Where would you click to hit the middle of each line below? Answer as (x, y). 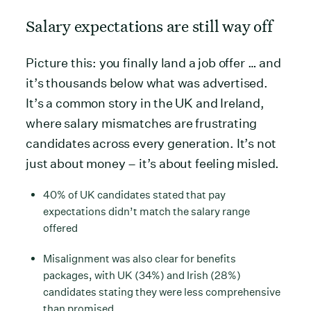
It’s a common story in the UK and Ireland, (145, 103)
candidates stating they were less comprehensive (162, 292)
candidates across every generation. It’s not (151, 143)
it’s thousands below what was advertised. (147, 83)
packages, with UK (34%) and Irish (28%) (142, 275)
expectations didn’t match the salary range (147, 211)
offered (61, 228)
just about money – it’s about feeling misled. (153, 163)
